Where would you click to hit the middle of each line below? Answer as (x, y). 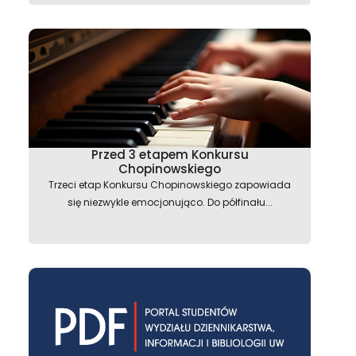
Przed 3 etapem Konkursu (170, 155)
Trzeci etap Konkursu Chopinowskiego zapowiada (170, 185)
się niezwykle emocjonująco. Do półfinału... (170, 202)
